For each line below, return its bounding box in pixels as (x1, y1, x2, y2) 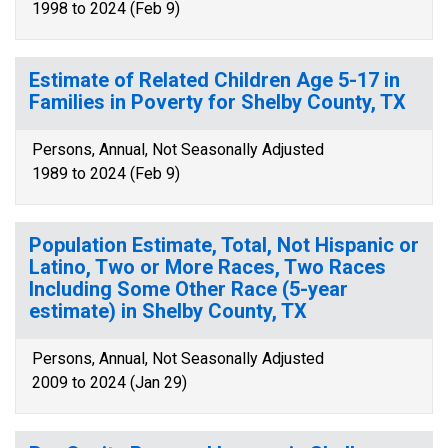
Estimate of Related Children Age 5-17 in (29, 68, 400, 92)
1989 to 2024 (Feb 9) (32, 164, 180, 183)
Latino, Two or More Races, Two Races (29, 255, 386, 279)
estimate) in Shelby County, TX (29, 299, 307, 323)
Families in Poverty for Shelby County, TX (29, 90, 406, 114)
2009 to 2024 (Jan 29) (32, 373, 187, 392)
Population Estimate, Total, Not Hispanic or (29, 233, 419, 257)
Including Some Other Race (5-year (29, 277, 348, 301)
